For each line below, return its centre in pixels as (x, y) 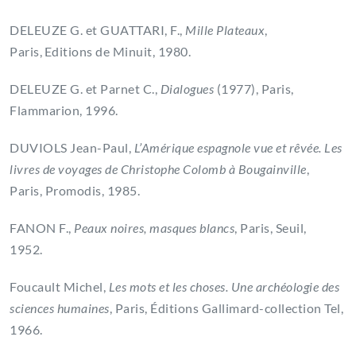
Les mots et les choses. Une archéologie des (224, 287)
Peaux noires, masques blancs (154, 228)
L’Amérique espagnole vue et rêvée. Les (238, 148)
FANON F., (42, 228)
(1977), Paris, (254, 89)
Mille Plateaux (225, 30)
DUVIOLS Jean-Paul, (72, 148)
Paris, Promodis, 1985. (76, 191)
